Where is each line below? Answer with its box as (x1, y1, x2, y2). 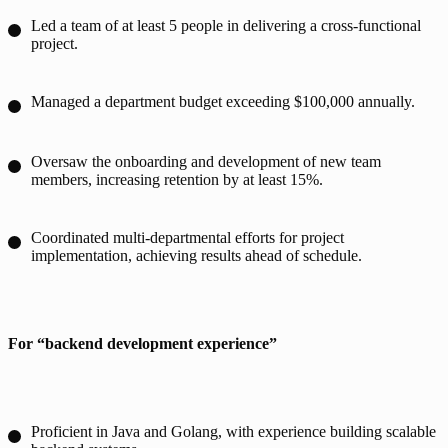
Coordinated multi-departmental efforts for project (31, 228, 344, 246)
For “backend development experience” (8, 334, 277, 352)
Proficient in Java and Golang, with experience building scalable (31, 422, 436, 440)
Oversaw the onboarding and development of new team (31, 152, 381, 170)
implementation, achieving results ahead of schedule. (31, 246, 362, 264)
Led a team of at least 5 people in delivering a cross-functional (31, 16, 421, 34)
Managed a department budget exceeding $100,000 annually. (31, 92, 415, 110)
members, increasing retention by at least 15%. (31, 170, 323, 188)
